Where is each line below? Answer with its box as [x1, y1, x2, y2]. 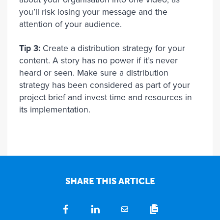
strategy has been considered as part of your [19, 80, 190, 90]
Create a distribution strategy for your [40, 43, 185, 54]
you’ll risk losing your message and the [19, 7, 167, 17]
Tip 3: [19, 43, 40, 54]
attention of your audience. [19, 19, 122, 29]
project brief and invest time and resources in [19, 92, 192, 103]
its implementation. [19, 105, 90, 115]
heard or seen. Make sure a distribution [19, 68, 168, 78]
